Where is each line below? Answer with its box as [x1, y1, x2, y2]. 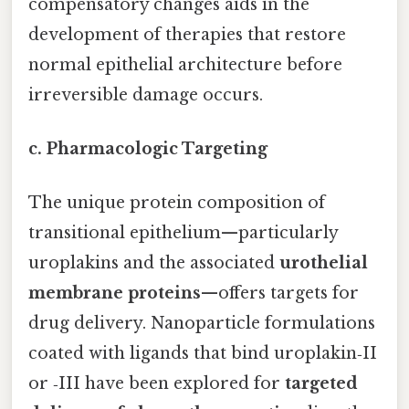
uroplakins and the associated [28, 253, 279, 274]
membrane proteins [28, 283, 201, 304]
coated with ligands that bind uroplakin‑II [28, 343, 377, 364]
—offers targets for [201, 283, 359, 304]
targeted [285, 373, 358, 394]
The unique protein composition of [28, 193, 325, 214]
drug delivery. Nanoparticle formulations [28, 313, 375, 334]
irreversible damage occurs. [28, 84, 263, 105]
